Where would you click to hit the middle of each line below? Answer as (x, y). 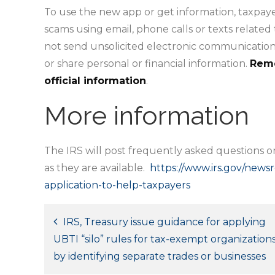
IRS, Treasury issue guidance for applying (165, 222)
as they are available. (97, 168)
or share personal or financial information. (147, 64)
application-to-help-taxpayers (117, 185)
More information (147, 116)
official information (95, 81)
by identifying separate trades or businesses (160, 256)
